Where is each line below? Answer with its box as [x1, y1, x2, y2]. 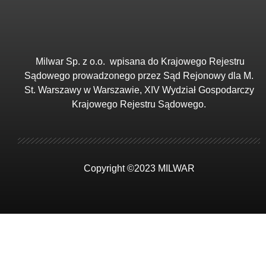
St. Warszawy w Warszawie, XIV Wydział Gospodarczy [24, 84, 254, 95]
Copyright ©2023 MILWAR [83, 163, 195, 173]
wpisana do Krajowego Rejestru [110, 56, 245, 66]
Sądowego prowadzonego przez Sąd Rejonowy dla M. [24, 70, 254, 81]
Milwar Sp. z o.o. [36, 56, 110, 66]
